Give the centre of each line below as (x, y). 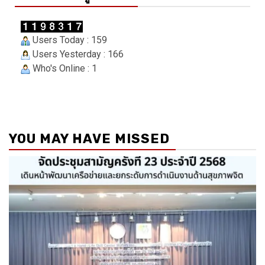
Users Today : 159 (69, 40)
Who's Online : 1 (64, 69)
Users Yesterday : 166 (77, 54)
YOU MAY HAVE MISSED (89, 139)
